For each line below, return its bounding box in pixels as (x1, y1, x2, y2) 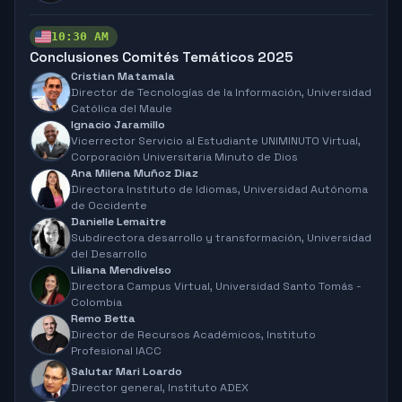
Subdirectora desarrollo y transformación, (71, 230, 307, 245)
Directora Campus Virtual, (71, 278, 215, 293)
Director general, (71, 380, 168, 395)
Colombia (71, 294, 122, 310)
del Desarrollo (71, 246, 147, 261)
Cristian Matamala (71, 68, 175, 83)
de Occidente (71, 197, 147, 213)
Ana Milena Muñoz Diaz (71, 165, 198, 180)
